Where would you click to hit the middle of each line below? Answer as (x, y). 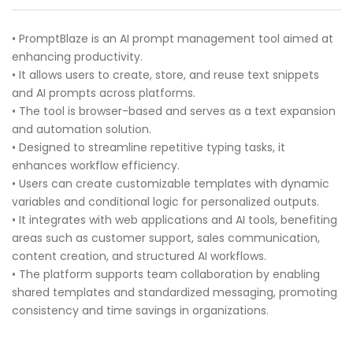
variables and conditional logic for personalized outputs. (165, 202)
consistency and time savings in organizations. (140, 311)
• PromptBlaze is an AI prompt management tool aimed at (173, 39)
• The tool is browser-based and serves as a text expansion (174, 111)
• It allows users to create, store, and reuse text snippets (165, 75)
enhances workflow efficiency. (96, 166)
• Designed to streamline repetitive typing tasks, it (149, 148)
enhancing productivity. (77, 57)
